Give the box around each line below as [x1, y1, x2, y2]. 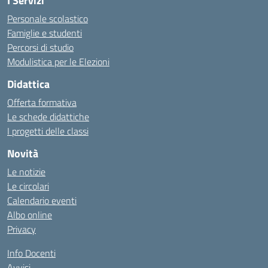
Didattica [7, 76, 50, 92]
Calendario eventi [7, 193, 77, 208]
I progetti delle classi [7, 124, 89, 138]
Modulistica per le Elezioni [7, 54, 109, 69]
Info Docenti [7, 246, 56, 260]
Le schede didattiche [7, 109, 89, 124]
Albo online [7, 208, 52, 222]
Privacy [7, 222, 36, 236]
